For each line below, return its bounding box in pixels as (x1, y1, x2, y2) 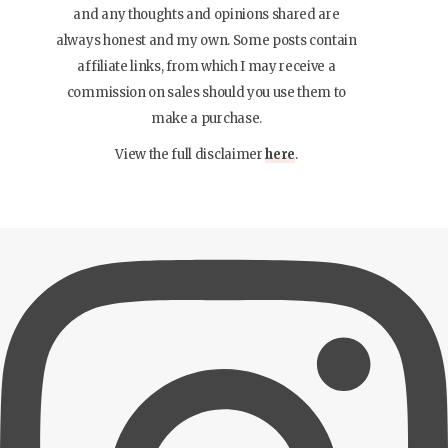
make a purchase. (151, 109, 262, 127)
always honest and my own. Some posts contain (56, 31, 357, 49)
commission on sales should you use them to (66, 83, 347, 101)
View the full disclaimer (115, 145, 266, 163)
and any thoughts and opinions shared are (73, 5, 340, 23)
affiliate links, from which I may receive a (77, 57, 336, 75)
